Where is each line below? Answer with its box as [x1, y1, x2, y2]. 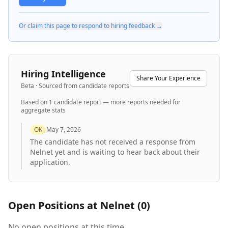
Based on [21, 98, 49, 106]
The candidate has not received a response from [30, 137, 195, 147]
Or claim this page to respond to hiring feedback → [19, 21, 162, 30]
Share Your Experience [136, 74, 201, 82]
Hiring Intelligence [21, 68, 106, 80]
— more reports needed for [101, 98, 181, 106]
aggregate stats [21, 106, 66, 115]
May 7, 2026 [46, 125, 81, 134]
